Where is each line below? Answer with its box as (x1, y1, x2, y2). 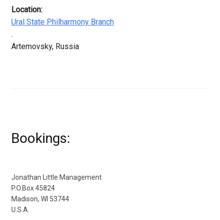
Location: (11, 5, 42, 15)
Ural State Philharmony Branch (11, 17, 114, 27)
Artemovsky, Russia (11, 42, 79, 52)
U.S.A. (11, 205, 29, 214)
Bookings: (11, 130, 70, 146)
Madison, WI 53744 (11, 194, 69, 203)
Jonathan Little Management (11, 173, 102, 181)
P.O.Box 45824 (11, 184, 55, 192)
